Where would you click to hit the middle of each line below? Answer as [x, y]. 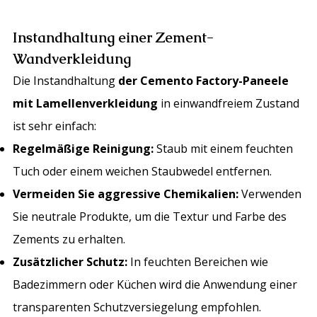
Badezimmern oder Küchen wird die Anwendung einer [155, 285]
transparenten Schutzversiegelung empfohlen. [137, 307]
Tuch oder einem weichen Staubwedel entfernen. [143, 172]
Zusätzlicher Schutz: [70, 262]
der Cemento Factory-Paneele [204, 81]
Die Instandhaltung [66, 81]
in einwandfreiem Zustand [229, 104]
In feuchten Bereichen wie [198, 262]
